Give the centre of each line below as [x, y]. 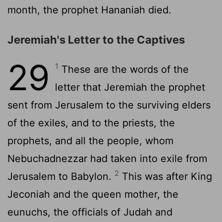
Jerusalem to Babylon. [61, 176]
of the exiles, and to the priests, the [91, 123]
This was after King [166, 176]
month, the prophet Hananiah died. [89, 10]
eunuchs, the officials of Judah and [90, 212]
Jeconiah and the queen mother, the [93, 194]
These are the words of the [124, 69]
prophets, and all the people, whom [90, 140]
